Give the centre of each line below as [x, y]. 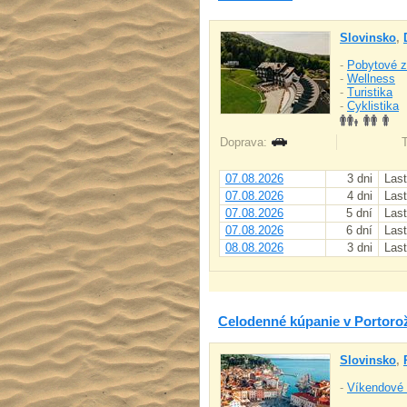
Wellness [371, 79]
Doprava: [245, 142]
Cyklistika [373, 106]
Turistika [370, 92]
